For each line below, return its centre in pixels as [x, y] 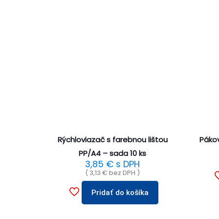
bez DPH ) [124, 173]
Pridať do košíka [120, 193]
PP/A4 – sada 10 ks [113, 153]
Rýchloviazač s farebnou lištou [112, 140]
